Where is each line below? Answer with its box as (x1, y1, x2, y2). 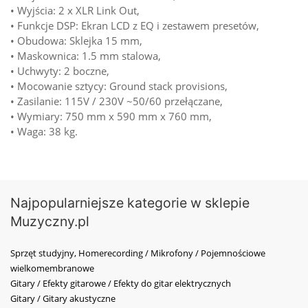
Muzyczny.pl (10, 213, 89, 230)
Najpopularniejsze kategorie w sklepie (10, 195, 250, 212)
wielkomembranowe (10, 262, 94, 275)
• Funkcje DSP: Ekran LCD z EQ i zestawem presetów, (10, 19, 259, 33)
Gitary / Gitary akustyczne (10, 292, 115, 305)
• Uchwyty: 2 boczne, (10, 64, 109, 78)
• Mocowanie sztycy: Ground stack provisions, (10, 79, 228, 93)
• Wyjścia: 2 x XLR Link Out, (10, 3, 140, 18)
